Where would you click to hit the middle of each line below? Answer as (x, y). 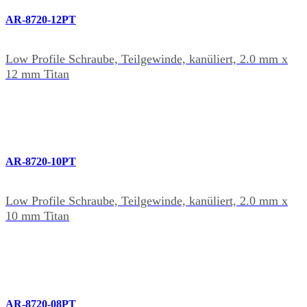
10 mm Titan (37, 216)
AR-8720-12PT (41, 19)
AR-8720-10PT (41, 162)
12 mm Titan (37, 74)
